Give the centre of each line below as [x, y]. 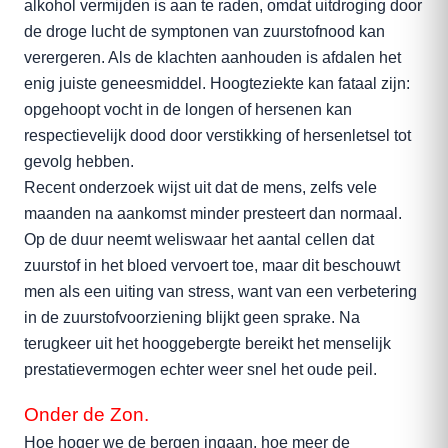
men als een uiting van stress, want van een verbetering [220, 291]
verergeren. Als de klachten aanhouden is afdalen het [212, 57]
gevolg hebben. [79, 161]
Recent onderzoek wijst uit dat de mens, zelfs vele [200, 187]
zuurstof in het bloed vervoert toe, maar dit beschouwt [212, 265]
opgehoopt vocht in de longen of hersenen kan [188, 109]
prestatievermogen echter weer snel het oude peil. [200, 369]
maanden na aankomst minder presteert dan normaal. [213, 213]
